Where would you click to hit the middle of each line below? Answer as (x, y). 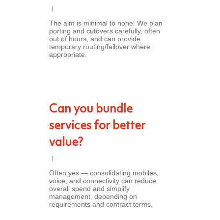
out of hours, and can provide (95, 39)
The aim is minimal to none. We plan (106, 23)
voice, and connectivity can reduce (103, 181)
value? (66, 143)
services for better (97, 126)
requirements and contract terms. (101, 204)
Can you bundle (91, 110)
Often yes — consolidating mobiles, (104, 173)
